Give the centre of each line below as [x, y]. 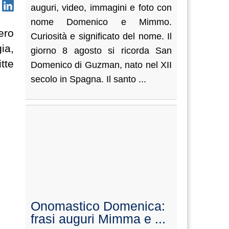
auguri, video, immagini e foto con [101, 8]
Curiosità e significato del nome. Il [101, 36]
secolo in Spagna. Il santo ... [88, 79]
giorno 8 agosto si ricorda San [101, 51]
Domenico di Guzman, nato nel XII [101, 65]
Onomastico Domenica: [98, 206]
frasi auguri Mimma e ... [98, 219]
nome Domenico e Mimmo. [101, 22]
